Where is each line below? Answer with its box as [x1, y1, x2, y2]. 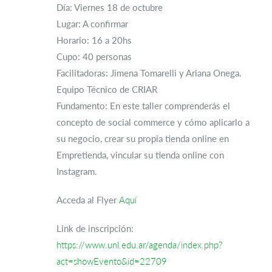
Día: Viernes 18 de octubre [56, 2, 163, 13]
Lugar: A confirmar [56, 18, 128, 29]
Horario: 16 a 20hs [56, 35, 132, 46]
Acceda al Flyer [56, 194, 119, 205]
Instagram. [56, 166, 97, 177]
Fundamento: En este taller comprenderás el [56, 100, 230, 111]
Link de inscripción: [56, 223, 134, 234]
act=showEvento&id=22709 [56, 256, 167, 267]
